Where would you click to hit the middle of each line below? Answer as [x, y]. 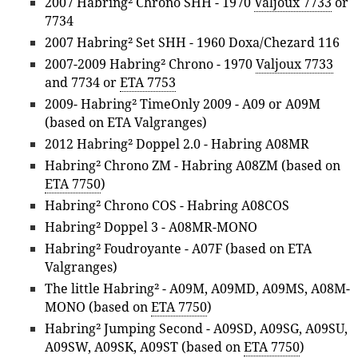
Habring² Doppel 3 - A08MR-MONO [151, 227]
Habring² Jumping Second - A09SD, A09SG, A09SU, [196, 329]
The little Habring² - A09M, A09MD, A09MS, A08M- [197, 289]
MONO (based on [98, 307]
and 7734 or [82, 83]
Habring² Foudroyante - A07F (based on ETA [178, 249]
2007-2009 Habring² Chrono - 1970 [150, 64]
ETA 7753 [148, 83]
